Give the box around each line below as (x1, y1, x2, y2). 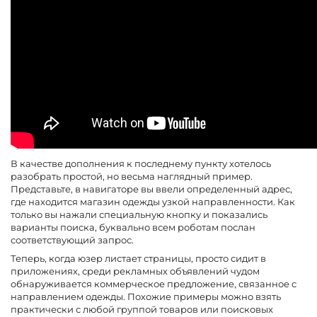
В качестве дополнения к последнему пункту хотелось (11, 158, 271, 170)
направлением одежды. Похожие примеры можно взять (11, 291, 281, 303)
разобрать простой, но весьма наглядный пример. (11, 171, 253, 183)
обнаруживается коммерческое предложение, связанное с (11, 278, 296, 290)
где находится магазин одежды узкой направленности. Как (11, 196, 295, 208)
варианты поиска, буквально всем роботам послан (11, 221, 255, 234)
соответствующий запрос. (11, 234, 134, 246)
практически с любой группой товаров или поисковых (11, 304, 273, 316)
